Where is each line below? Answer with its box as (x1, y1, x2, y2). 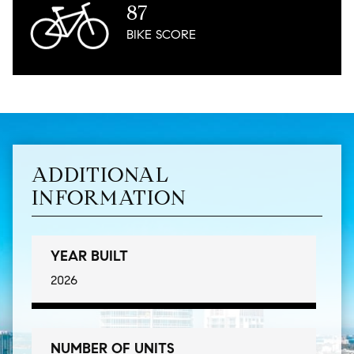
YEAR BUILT (51, 247, 128, 265)
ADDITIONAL (32, 162, 169, 188)
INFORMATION (32, 185, 187, 211)
